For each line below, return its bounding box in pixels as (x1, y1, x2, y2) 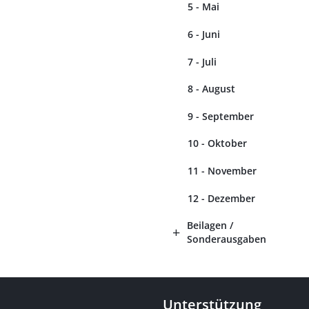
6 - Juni (188, 27, 220, 41)
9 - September (188, 109, 254, 123)
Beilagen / (187, 219, 233, 232)
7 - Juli (188, 54, 217, 68)
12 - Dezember (188, 191, 255, 205)
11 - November (188, 163, 257, 177)
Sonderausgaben (187, 232, 266, 246)
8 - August (188, 82, 235, 96)
